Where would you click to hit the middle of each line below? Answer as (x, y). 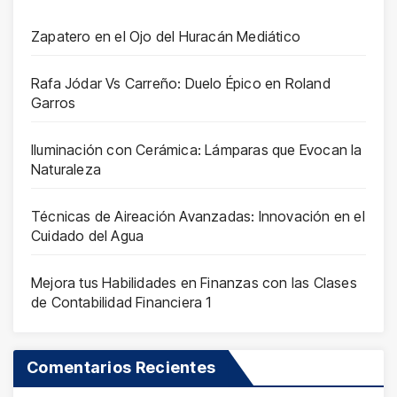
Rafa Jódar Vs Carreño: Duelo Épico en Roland (181, 83)
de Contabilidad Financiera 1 (121, 302)
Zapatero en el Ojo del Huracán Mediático (166, 36)
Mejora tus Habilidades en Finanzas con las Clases (194, 282)
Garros (54, 102)
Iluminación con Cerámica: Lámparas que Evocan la (197, 149)
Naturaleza (66, 169)
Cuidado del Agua (88, 235)
